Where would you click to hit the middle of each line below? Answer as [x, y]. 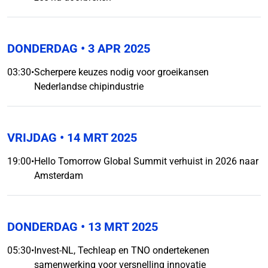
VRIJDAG [32, 138]
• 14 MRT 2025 [97, 138]
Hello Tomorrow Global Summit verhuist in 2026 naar [146, 161]
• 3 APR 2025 [114, 48]
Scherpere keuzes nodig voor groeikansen [121, 72]
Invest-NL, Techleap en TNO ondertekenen [122, 250]
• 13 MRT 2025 [118, 227]
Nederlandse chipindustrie [89, 86]
